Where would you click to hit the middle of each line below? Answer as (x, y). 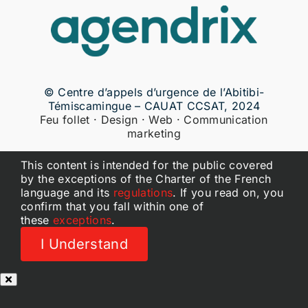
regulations (143, 192)
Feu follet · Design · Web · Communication (154, 119)
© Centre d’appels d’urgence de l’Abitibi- (154, 92)
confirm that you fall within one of (112, 206)
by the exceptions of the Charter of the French (146, 178)
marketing (154, 133)
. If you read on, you (228, 192)
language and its (67, 192)
